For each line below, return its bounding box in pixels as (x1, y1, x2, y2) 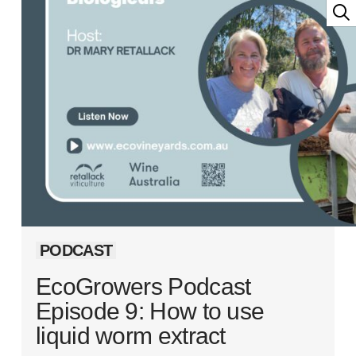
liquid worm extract (36, 323, 226, 349)
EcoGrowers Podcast (36, 273, 251, 300)
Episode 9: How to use (36, 298, 265, 324)
